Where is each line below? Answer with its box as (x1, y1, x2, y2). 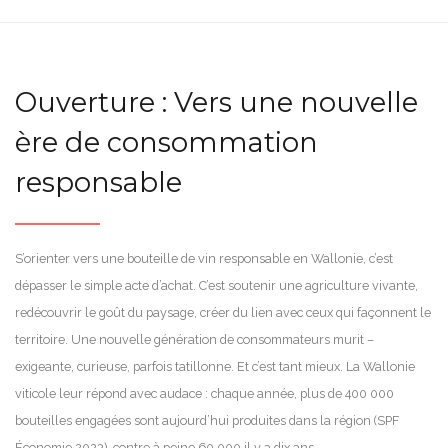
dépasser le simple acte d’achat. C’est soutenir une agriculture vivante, (15, 277, 418, 293)
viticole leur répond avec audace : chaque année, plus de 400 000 (15, 385, 394, 401)
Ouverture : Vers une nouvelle (15, 85, 418, 119)
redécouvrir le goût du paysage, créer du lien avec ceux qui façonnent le (15, 304, 431, 320)
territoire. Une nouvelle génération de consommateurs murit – (15, 331, 374, 347)
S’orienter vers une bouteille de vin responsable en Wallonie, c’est (15, 250, 393, 266)
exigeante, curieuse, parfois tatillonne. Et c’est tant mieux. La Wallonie (15, 358, 415, 374)
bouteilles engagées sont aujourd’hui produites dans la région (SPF (15, 412, 399, 428)
